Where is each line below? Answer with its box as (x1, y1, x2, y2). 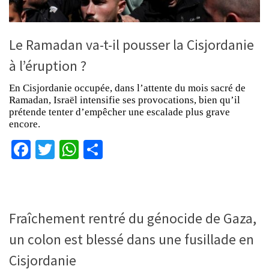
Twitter (55, 138, 108, 162)
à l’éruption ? (9, 57, 86, 75)
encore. (9, 118, 40, 130)
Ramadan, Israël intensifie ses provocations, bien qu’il (9, 94, 240, 106)
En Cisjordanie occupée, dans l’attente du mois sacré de (9, 82, 246, 94)
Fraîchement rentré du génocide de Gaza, (9, 210, 256, 228)
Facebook (31, 138, 105, 162)
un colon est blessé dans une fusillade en (9, 231, 254, 249)
